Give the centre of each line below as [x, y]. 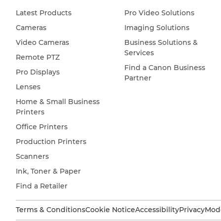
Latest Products [44, 13]
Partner [138, 78]
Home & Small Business [58, 102]
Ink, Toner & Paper [48, 171]
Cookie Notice [110, 210]
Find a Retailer [42, 186]
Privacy [192, 210]
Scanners [32, 156]
